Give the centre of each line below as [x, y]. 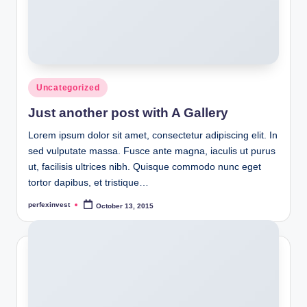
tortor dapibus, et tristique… [88, 182]
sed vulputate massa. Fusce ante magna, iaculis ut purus [152, 151]
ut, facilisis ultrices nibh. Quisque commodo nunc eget [145, 167]
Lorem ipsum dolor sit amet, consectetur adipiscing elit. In [153, 135]
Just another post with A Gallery [128, 112]
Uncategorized [68, 87]
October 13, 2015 [125, 206]
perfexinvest [49, 205]
